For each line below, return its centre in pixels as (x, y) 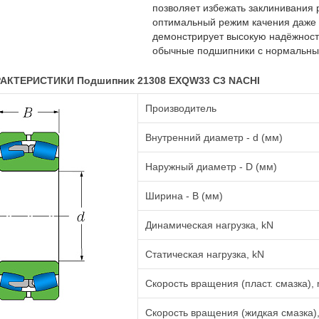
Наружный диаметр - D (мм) (211, 167)
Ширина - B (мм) (184, 196)
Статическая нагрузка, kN (205, 254)
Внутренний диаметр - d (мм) (214, 137)
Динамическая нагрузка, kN (209, 225)
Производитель (181, 108)
